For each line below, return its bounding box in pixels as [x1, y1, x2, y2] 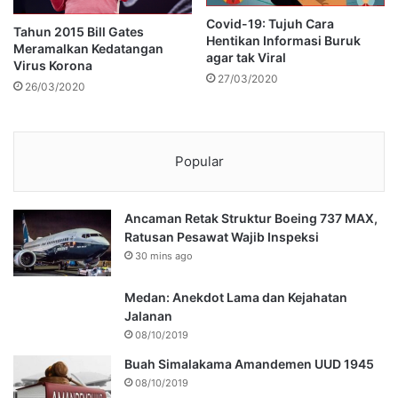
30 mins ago [135, 249, 193, 262]
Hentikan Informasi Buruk [206, 33, 361, 49]
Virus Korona [13, 57, 92, 73]
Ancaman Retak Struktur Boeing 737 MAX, [124, 210, 378, 226]
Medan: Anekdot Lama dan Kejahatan [124, 289, 347, 305]
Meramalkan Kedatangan [13, 40, 163, 56]
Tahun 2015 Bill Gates [13, 23, 144, 39]
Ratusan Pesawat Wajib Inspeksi [124, 228, 319, 244]
